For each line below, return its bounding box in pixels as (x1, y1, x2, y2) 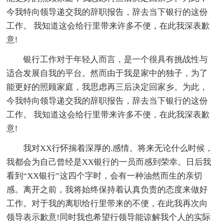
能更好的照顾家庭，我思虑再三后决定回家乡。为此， (6, 82, 208, 92)
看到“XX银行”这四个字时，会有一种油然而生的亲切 (6, 171, 203, 181)
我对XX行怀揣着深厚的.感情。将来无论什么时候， (23, 144, 214, 153)
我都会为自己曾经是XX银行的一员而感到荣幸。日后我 (6, 157, 212, 167)
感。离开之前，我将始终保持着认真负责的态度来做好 (6, 185, 208, 195)
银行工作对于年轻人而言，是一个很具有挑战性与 (23, 55, 208, 65)
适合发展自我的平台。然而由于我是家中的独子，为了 (6, 69, 208, 78)
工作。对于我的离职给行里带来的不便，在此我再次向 (6, 199, 208, 209)
